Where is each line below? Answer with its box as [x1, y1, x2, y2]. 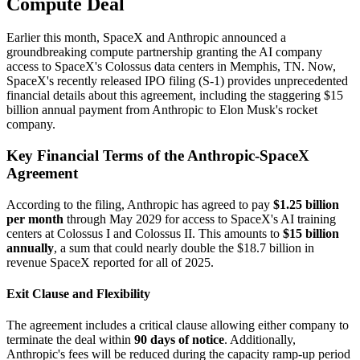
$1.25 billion [273, 197, 339, 211]
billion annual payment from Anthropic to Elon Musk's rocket [6, 103, 317, 117]
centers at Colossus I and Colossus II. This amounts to [6, 226, 283, 240]
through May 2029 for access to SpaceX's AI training [63, 211, 336, 226]
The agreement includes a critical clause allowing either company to [6, 318, 349, 333]
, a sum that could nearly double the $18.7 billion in [54, 240, 314, 255]
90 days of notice [134, 333, 224, 347]
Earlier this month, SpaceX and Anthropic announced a [6, 31, 286, 45]
